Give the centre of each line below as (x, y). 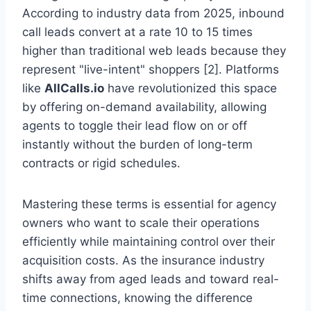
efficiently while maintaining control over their (149, 242)
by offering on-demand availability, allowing (144, 107)
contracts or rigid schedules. (101, 163)
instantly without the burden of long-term (137, 145)
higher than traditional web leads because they (154, 51)
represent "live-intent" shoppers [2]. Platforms (151, 70)
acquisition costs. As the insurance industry (143, 261)
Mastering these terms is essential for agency (149, 204)
